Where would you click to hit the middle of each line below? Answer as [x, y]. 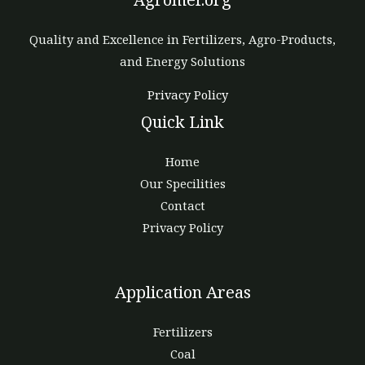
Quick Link [182, 122]
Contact [182, 206]
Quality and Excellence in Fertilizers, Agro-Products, [182, 39]
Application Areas [182, 292]
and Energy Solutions [182, 61]
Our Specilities [182, 184]
